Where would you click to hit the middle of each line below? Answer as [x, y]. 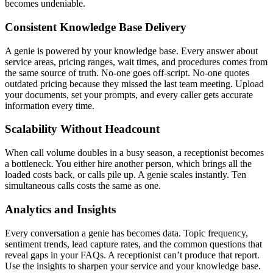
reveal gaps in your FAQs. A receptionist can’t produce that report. [132, 255]
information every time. [50, 105]
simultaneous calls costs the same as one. [83, 186]
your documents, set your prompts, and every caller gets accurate [129, 94]
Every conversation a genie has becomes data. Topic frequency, [126, 233]
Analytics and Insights [60, 209]
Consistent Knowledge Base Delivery [96, 27]
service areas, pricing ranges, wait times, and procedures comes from [136, 62]
